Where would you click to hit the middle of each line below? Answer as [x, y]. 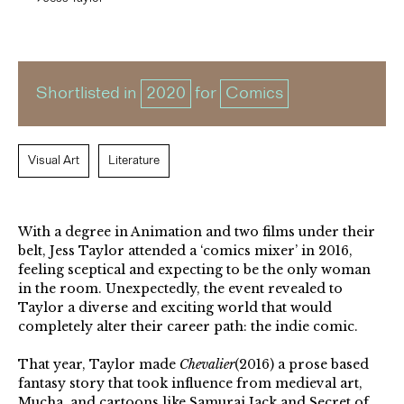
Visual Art [53, 160]
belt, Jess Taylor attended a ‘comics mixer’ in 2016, [185, 250]
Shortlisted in [88, 94]
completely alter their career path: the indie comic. [188, 326]
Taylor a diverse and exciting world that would [175, 307]
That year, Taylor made [99, 364]
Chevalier [207, 364]
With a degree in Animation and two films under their [197, 231]
